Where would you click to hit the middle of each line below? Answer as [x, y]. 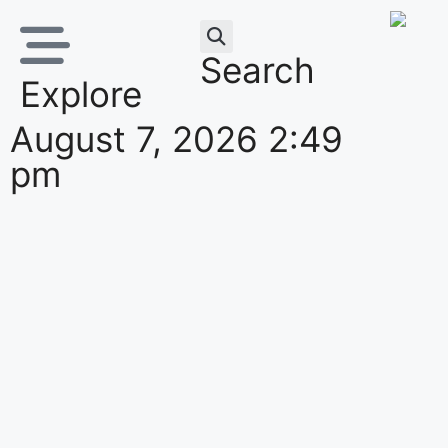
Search [257, 70]
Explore [81, 94]
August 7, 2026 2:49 [176, 139]
